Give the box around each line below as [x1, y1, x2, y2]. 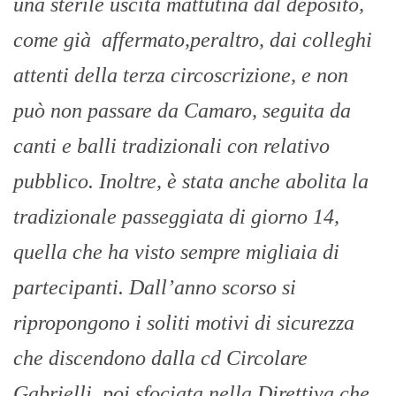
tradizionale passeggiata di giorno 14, [13, 205, 339, 229]
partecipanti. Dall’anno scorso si [13, 276, 296, 300]
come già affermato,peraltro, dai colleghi [13, 28, 372, 52]
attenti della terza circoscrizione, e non [13, 64, 348, 88]
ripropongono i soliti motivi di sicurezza [13, 311, 354, 335]
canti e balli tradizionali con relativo [13, 134, 330, 158]
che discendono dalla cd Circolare [13, 346, 308, 370]
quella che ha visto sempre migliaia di [13, 240, 339, 264]
